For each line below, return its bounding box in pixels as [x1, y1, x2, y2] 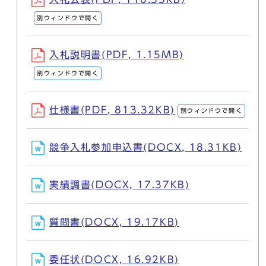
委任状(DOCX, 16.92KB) [49, 255, 179, 264]
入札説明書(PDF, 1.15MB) [49, 50, 184, 59]
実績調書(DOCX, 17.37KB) [49, 180, 190, 189]
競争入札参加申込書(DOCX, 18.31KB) [49, 142, 242, 152]
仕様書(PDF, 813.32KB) [49, 105, 175, 115]
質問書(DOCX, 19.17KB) [49, 217, 179, 227]
